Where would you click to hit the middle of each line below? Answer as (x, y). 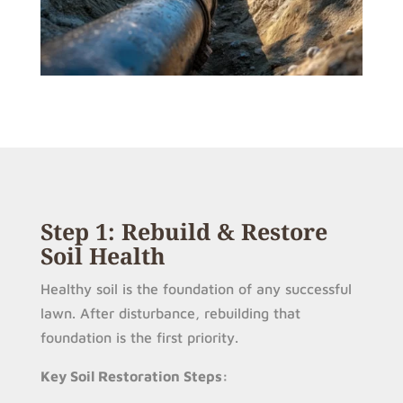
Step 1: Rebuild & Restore (184, 231)
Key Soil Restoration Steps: (134, 376)
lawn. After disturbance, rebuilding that (170, 313)
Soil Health (103, 255)
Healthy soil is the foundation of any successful (196, 288)
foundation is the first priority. (139, 337)
